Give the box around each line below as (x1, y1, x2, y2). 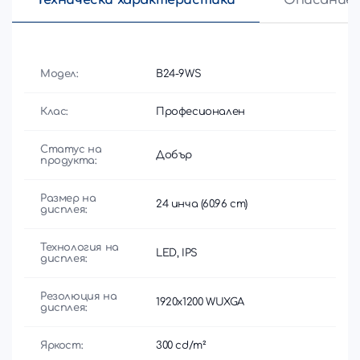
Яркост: (40, 339, 84, 351)
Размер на (40, 192, 96, 204)
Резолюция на (40, 290, 117, 302)
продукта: (40, 154, 97, 166)
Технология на (40, 241, 119, 253)
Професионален (156, 105, 245, 117)
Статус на (40, 143, 102, 155)
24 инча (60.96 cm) (156, 198, 247, 210)
